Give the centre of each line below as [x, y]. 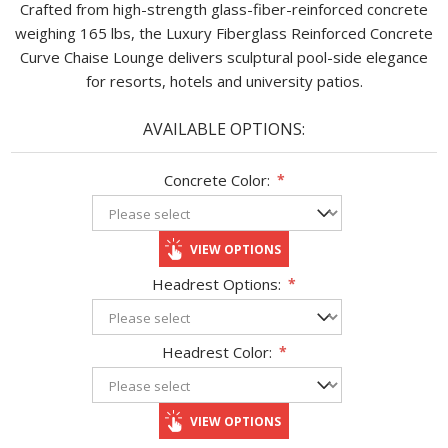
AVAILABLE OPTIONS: [224, 129]
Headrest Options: [216, 283]
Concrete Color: [216, 179]
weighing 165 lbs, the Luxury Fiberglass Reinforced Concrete [224, 33]
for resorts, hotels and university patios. [224, 81]
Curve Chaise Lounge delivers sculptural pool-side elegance [224, 57]
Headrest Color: [216, 351]
